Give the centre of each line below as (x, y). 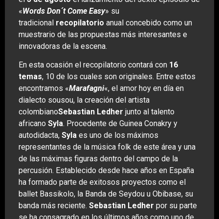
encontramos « (44, 88)
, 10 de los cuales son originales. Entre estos (119, 77)
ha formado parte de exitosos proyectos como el (102, 182)
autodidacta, (40, 135)
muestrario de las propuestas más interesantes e (103, 34)
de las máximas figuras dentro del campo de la (98, 159)
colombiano (38, 112)
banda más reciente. (54, 206)
